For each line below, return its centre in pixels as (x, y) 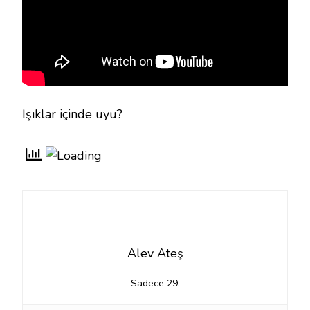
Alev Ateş (155, 254)
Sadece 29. (155, 284)
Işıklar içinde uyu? (72, 115)
